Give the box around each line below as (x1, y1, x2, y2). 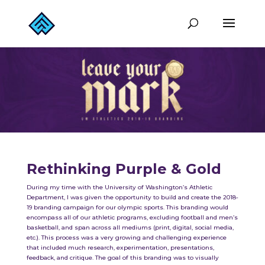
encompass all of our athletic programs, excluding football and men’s (26, 213, 238, 221)
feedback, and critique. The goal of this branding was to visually (26, 253, 219, 261)
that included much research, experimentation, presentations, (26, 243, 214, 251)
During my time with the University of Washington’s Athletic (26, 183, 212, 191)
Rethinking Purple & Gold (26, 160, 221, 177)
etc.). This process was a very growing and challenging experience (26, 233, 227, 241)
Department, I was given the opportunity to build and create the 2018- (26, 193, 238, 201)
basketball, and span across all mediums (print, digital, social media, (26, 223, 234, 231)
